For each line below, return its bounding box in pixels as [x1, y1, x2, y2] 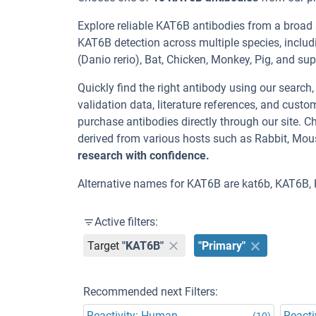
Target [87, 238, 120, 253]
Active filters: [95, 215, 158, 229]
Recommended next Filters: [83, 285, 218, 298]
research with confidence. [78, 149, 209, 162]
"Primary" [198, 238, 246, 253]
